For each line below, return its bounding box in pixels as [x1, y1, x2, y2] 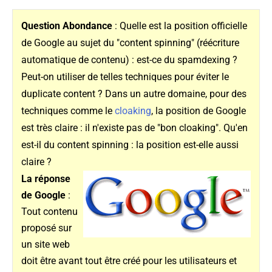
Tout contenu [21, 206, 78, 218]
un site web [21, 239, 70, 251]
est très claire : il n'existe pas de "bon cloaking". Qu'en [21, 122, 248, 134]
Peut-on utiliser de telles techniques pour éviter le [21, 71, 229, 83]
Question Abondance [21, 20, 112, 32]
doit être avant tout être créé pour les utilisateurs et [21, 255, 237, 267]
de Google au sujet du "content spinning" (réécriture [21, 37, 239, 49]
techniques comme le [21, 105, 115, 117]
